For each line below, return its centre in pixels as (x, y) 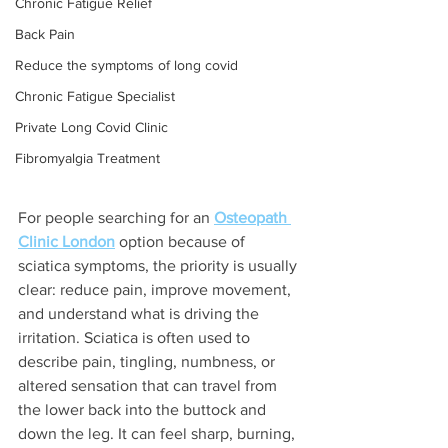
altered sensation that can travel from (149, 386)
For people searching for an (116, 218)
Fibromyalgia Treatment (87, 158)
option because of (182, 242)
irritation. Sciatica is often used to (136, 338)
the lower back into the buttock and (144, 410)
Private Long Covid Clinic (91, 127)
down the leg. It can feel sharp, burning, (158, 434)
